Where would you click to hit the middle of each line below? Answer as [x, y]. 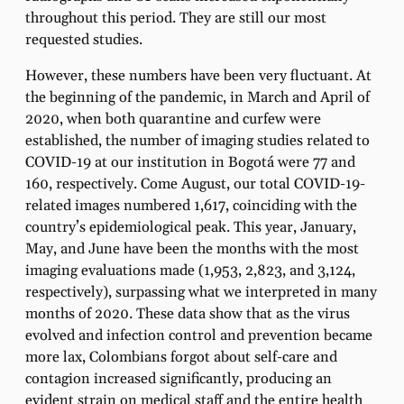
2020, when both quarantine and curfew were [173, 119]
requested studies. [84, 40]
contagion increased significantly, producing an [179, 379]
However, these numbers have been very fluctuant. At [198, 76]
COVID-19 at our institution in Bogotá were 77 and [190, 163]
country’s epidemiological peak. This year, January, [191, 228]
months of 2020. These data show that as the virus [188, 314]
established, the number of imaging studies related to [197, 141]
